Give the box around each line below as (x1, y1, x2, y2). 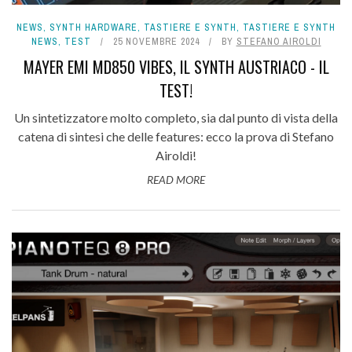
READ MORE (147, 173, 205, 187)
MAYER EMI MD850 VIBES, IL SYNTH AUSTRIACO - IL (23, 55, 329, 79)
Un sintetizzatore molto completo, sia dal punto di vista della (14, 110, 338, 126)
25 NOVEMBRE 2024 (112, 35, 200, 49)
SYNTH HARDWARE (49, 21, 137, 35)
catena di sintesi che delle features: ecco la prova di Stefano (18, 129, 334, 145)
